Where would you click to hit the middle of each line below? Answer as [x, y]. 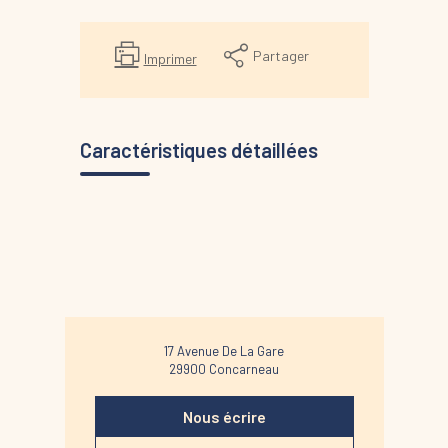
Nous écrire [224, 416]
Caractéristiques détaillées [198, 150]
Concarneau [244, 369]
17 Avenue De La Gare [224, 351]
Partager [281, 55]
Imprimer [170, 59]
